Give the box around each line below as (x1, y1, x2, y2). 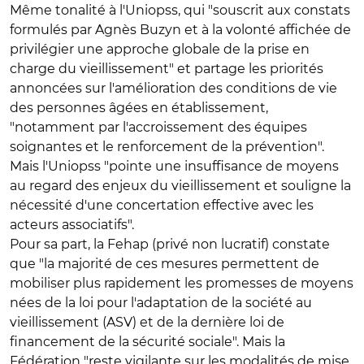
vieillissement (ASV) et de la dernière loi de (10, 314, 284, 330)
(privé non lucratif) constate (152, 236, 330, 252)
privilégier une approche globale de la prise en (10, 41, 310, 57)
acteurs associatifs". (10, 217, 134, 232)
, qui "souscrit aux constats (178, 2, 350, 18)
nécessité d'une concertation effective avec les (10, 197, 314, 213)
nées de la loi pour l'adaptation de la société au (10, 295, 312, 310)
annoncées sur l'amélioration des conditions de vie (10, 80, 337, 96)
